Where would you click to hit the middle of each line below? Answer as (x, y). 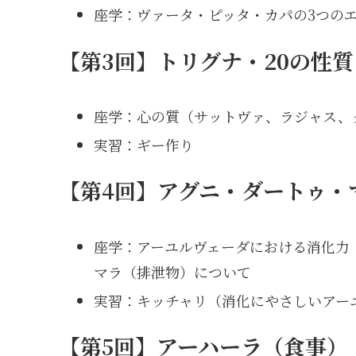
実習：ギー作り (143, 144)
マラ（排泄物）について (172, 271)
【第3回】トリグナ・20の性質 (206, 60)
